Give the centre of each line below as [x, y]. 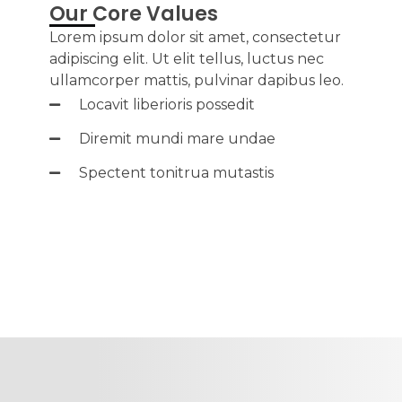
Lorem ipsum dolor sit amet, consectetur [195, 38]
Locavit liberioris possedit [166, 105]
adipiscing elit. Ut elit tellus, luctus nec [187, 59]
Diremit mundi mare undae [177, 139]
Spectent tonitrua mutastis [176, 173]
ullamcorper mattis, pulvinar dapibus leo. [197, 81]
